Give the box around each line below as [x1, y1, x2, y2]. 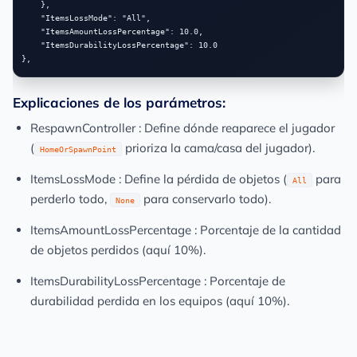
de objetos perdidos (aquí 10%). [30, 242, 206, 257]
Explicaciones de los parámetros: [13, 94, 226, 111]
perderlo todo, [30, 191, 110, 206]
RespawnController [30, 120, 135, 135]
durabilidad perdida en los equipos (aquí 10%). [30, 293, 289, 308]
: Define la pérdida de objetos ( [116, 171, 287, 186]
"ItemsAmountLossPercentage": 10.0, [22, 27, 41, 36]
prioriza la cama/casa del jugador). [122, 140, 315, 155]
